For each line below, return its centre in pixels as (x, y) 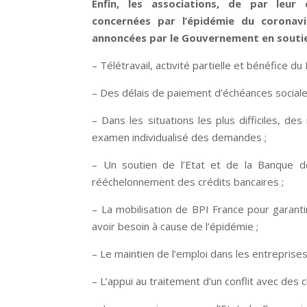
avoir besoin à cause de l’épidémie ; (175, 226)
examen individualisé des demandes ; (180, 137)
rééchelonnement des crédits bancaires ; (188, 181)
